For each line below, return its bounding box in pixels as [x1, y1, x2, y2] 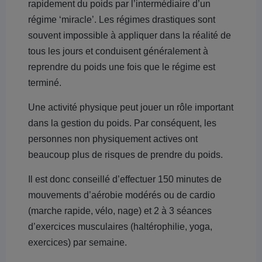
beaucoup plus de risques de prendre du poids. [28, 150, 223, 160]
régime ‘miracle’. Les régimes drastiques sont [28, 15, 215, 25]
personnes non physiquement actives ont [28, 134, 198, 144]
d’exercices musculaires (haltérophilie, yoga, [28, 222, 212, 232]
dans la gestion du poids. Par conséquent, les [28, 118, 216, 128]
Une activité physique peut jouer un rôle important [28, 102, 233, 112]
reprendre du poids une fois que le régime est [28, 62, 215, 72]
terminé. [28, 78, 61, 88]
